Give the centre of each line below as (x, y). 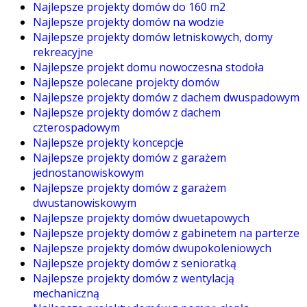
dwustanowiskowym (85, 203)
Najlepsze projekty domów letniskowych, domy (153, 37)
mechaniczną (66, 294)
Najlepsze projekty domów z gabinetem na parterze (166, 233)
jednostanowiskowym (88, 173)
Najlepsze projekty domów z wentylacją (134, 279)
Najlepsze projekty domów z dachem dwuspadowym (166, 98)
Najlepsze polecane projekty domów (126, 83)
